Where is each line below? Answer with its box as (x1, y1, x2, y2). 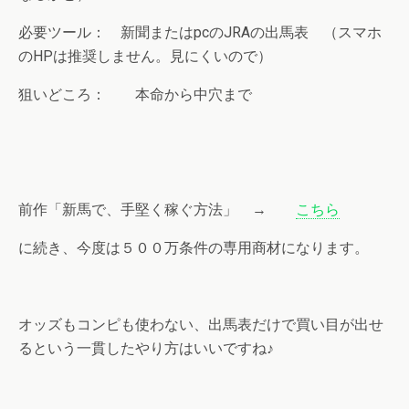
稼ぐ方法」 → (164, 201, 296, 218)
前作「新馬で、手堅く (18, 201, 164, 218)
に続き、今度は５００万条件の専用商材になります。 (18, 239, 369, 257)
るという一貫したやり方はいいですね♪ (18, 340, 274, 357)
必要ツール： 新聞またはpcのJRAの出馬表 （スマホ (18, 24, 382, 41)
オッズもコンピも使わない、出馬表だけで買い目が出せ (18, 316, 383, 333)
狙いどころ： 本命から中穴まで (18, 86, 252, 103)
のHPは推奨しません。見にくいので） (18, 47, 272, 65)
